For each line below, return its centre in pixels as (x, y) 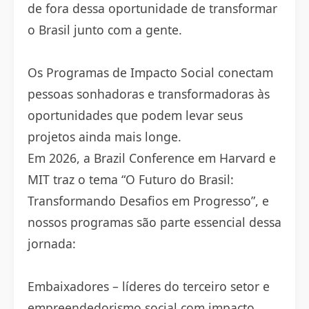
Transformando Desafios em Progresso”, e (148, 201)
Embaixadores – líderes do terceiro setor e (149, 286)
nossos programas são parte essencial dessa (154, 222)
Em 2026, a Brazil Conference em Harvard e (152, 158)
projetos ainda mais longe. (104, 137)
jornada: (52, 243)
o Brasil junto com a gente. (105, 30)
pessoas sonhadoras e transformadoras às (149, 94)
